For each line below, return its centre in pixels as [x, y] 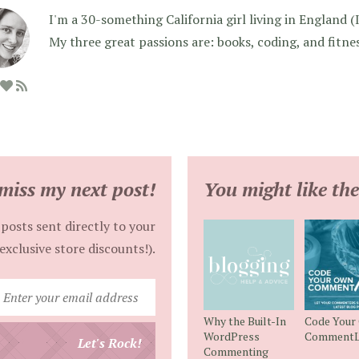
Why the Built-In [245, 321]
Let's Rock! [110, 343]
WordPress [232, 337]
